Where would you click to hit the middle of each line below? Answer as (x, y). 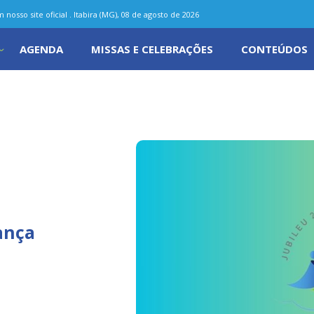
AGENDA (41, 49)
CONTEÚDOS (274, 49)
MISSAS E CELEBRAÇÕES (152, 49)
